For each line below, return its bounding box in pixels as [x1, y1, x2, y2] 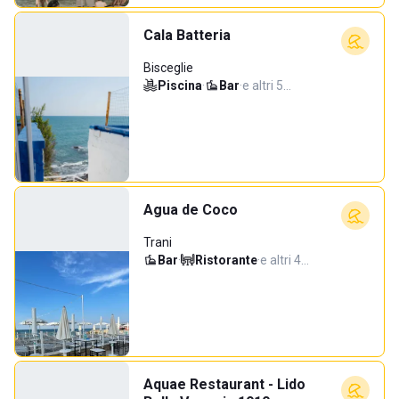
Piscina [158, 78, 202, 93]
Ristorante [195, 253, 257, 267]
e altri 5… [242, 78, 291, 93]
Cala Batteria [143, 27, 231, 44]
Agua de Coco [143, 201, 238, 218]
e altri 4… [260, 253, 309, 267]
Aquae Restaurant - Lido [143, 376, 305, 393]
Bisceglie [143, 61, 193, 75]
